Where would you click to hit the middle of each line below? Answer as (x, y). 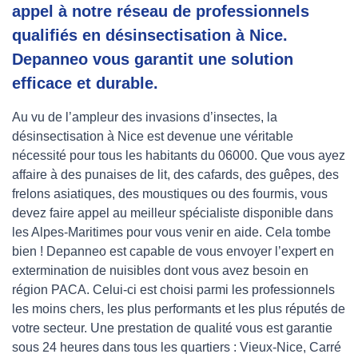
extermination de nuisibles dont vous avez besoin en (160, 271)
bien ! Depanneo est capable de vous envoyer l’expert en (173, 252)
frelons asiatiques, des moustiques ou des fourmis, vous (170, 194)
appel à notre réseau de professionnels (161, 12)
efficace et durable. (85, 84)
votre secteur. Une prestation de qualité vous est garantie (172, 328)
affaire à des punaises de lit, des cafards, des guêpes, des (175, 175)
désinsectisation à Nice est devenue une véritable (153, 137)
